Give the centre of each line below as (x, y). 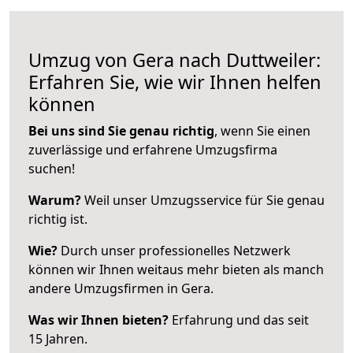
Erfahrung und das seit (239, 320)
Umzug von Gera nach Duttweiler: (175, 59)
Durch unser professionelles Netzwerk (174, 250)
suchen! (52, 168)
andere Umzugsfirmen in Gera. (121, 288)
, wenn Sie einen (262, 130)
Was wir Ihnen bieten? (98, 320)
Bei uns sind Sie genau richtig (121, 130)
